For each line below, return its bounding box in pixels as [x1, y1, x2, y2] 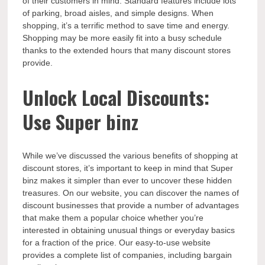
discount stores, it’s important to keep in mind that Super [22, 163, 234, 173]
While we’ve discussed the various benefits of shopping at [22, 150, 238, 160]
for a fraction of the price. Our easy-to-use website [22, 237, 211, 247]
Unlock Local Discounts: [22, 83, 210, 112]
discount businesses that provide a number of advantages [22, 200, 240, 210]
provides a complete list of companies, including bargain [22, 250, 232, 260]
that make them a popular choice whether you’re [22, 212, 204, 222]
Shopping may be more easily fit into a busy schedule [22, 33, 222, 43]
